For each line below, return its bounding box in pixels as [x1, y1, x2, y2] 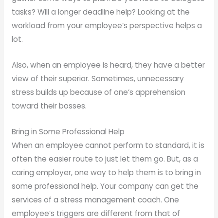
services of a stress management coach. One [11, 194, 179, 205]
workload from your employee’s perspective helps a [11, 20, 202, 31]
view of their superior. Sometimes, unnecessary [11, 73, 184, 84]
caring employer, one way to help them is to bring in [11, 167, 201, 178]
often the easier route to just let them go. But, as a [11, 153, 198, 164]
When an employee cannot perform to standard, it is [11, 140, 204, 150]
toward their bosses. [11, 101, 87, 111]
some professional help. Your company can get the [11, 181, 199, 191]
